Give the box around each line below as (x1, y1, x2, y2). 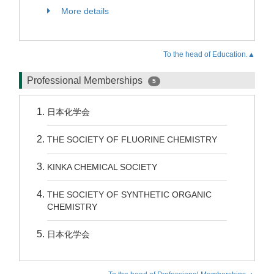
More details (59, 6, 109, 16)
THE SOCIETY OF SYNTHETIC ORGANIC (47, 190, 212, 199)
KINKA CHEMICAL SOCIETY (47, 162, 157, 172)
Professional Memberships (27, 75, 145, 86)
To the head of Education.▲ (163, 50, 255, 59)
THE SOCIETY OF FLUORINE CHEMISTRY (47, 135, 217, 144)
